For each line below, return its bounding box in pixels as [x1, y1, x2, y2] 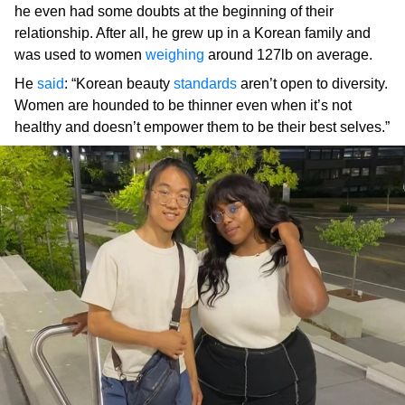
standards [174, 76, 237, 92]
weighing [146, 47, 204, 63]
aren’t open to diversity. [237, 76, 388, 92]
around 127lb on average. [204, 47, 372, 63]
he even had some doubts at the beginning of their [14, 4, 334, 20]
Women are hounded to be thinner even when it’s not [14, 98, 352, 114]
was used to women [14, 47, 146, 63]
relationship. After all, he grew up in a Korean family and [14, 25, 371, 42]
